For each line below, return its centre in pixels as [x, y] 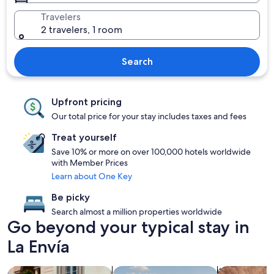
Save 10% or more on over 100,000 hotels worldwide [151, 152]
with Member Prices [90, 163]
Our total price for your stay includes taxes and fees [149, 116]
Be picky [71, 197]
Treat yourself [84, 137]
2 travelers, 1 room [82, 30]
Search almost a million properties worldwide [137, 212]
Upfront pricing [87, 102]
